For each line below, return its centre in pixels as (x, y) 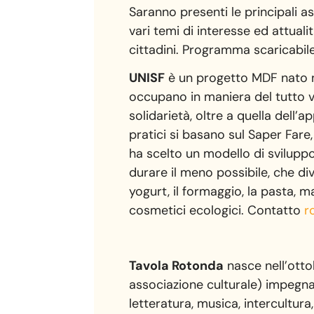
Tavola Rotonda (177, 265)
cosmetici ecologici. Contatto (217, 210)
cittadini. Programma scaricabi (218, 49)
